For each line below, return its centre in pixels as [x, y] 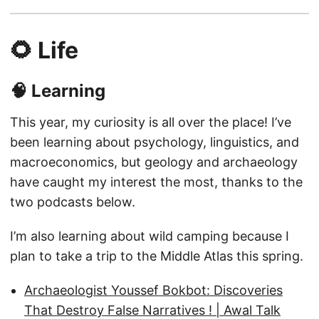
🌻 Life [44, 51]
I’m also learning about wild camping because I [150, 236]
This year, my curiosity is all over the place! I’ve [151, 122]
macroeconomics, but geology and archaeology [154, 162]
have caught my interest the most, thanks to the [156, 182]
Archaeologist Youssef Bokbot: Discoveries [153, 291]
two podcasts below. [73, 202]
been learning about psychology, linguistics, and [155, 142]
